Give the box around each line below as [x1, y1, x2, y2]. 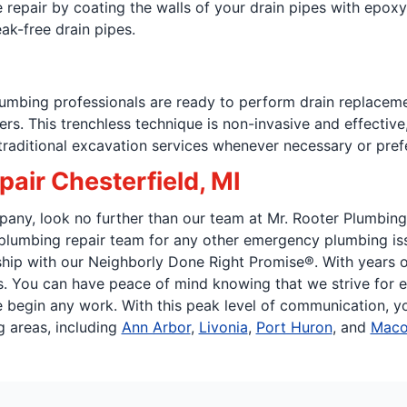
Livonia [198, 318, 248, 336]
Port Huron [255, 318, 333, 336]
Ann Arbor [121, 318, 191, 336]
